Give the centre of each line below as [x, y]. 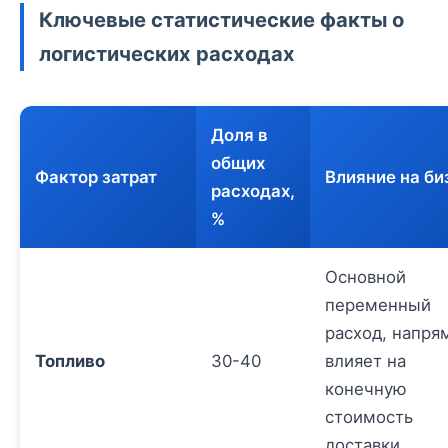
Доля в [239, 134]
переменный [378, 304]
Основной [365, 276]
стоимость [369, 416]
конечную [366, 388]
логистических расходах [167, 53]
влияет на [365, 360]
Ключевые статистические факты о [221, 19]
